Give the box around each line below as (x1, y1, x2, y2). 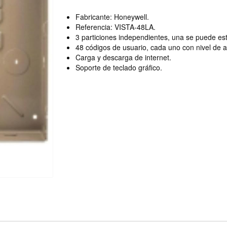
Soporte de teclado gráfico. (75, 62, 162, 72)
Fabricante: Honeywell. (75, 12, 151, 22)
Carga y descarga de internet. (75, 52, 171, 62)
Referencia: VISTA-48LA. (75, 22, 156, 32)
